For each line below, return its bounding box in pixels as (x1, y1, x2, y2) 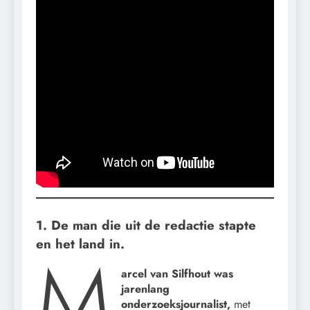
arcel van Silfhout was (121, 265, 234, 282)
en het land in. (36, 235, 125, 254)
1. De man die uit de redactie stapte (36, 216, 256, 235)
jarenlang (121, 280, 170, 297)
